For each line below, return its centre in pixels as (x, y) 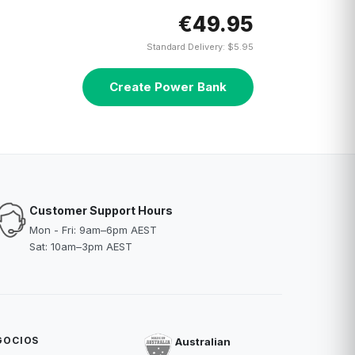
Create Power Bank (168, 87)
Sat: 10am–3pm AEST (80, 246)
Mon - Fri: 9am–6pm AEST (93, 230)
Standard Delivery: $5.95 (200, 47)
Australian (202, 341)
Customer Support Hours (101, 210)
